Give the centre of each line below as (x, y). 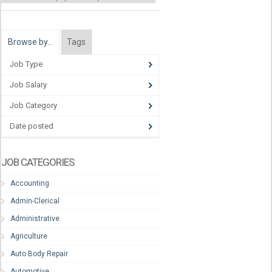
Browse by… (30, 42)
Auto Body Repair (39, 253)
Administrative (35, 218)
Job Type (26, 64)
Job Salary (28, 85)
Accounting (30, 183)
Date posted (32, 126)
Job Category (33, 106)
